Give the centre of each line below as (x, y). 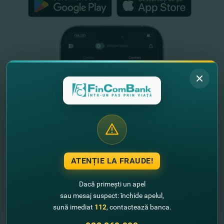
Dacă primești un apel (112, 184)
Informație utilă (45, 202)
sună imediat (73, 207)
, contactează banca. (139, 207)
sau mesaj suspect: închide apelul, (112, 195)
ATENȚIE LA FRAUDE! (112, 160)
